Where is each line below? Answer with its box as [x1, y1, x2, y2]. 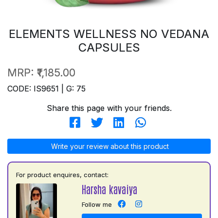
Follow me [81, 200, 112, 208]
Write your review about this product [49, 142, 169, 150]
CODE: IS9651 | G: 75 [7, 83, 86, 93]
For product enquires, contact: [16, 170, 109, 179]
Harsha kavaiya [81, 182, 137, 196]
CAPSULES [78, 40, 140, 54]
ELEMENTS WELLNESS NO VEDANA [9, 26, 209, 41]
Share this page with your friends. [46, 103, 172, 113]
